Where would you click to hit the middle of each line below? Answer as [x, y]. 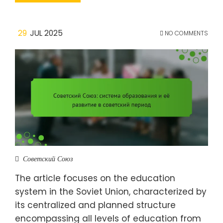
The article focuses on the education [95, 178]
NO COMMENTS [186, 33]
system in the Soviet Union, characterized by [111, 191]
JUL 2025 [46, 33]
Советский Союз [48, 159]
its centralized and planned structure [95, 205]
